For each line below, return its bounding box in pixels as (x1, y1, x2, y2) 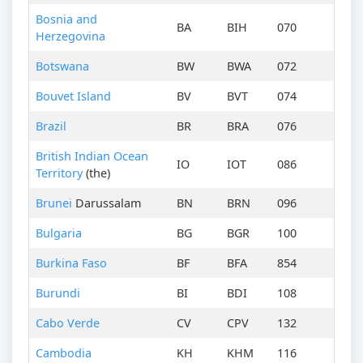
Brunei (36, 195, 72, 211)
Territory (36, 165, 83, 181)
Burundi (36, 285, 80, 301)
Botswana (36, 58, 89, 75)
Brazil (36, 118, 66, 135)
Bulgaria (36, 225, 82, 241)
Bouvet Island (36, 88, 111, 105)
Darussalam (72, 195, 141, 211)
